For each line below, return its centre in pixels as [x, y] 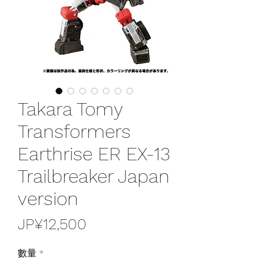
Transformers [74, 131]
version [48, 198]
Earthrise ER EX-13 [94, 154]
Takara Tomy [70, 109]
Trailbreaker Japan [94, 176]
